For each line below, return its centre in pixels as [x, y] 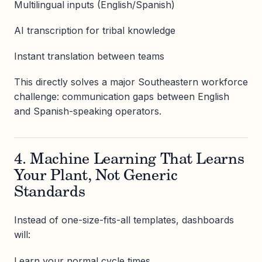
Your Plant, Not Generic [96, 177]
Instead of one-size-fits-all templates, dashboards [124, 220]
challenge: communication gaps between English [122, 97]
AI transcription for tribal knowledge [95, 30]
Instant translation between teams [89, 56]
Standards [50, 193]
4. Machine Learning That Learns [129, 161]
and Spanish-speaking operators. [88, 111]
